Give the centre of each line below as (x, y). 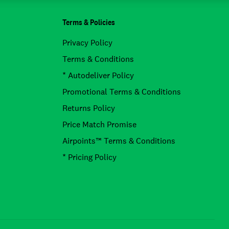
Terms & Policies (89, 22)
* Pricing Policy (89, 157)
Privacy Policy (87, 43)
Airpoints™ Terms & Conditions (119, 141)
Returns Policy (89, 108)
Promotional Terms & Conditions (122, 92)
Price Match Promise (99, 124)
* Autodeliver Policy (98, 75)
